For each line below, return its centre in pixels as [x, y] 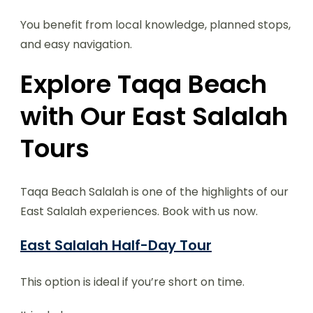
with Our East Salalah [154, 117]
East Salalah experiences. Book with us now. [139, 212]
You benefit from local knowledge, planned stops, [155, 25]
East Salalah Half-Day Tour [116, 246]
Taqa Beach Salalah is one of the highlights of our [154, 192]
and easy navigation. [76, 45]
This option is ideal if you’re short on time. [132, 282]
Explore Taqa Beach [144, 85]
